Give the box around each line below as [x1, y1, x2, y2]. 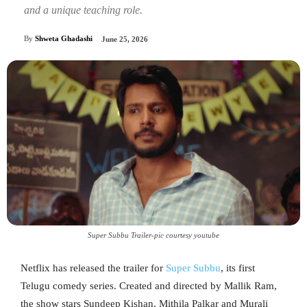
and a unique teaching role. [24, 3, 143, 16]
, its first [221, 262, 255, 274]
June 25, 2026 [101, 35, 148, 44]
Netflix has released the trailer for [21, 262, 166, 274]
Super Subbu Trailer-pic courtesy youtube [88, 231, 219, 240]
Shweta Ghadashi [35, 34, 93, 43]
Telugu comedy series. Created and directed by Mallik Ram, [21, 280, 277, 292]
